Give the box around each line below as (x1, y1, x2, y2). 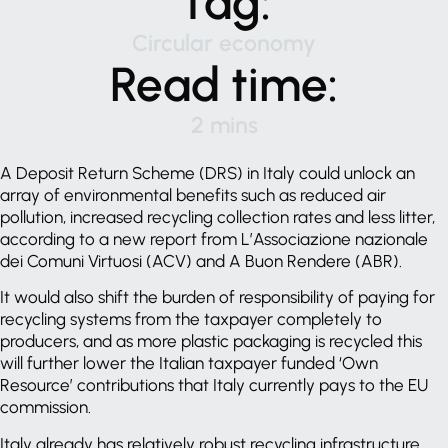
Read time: (110, 55, 338, 113)
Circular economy (132, 28, 316, 57)
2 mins (190, 110, 258, 139)
